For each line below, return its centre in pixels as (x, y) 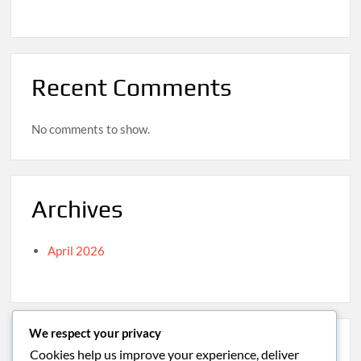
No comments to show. (91, 129)
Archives (77, 210)
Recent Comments (132, 88)
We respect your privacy (95, 332)
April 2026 (77, 250)
